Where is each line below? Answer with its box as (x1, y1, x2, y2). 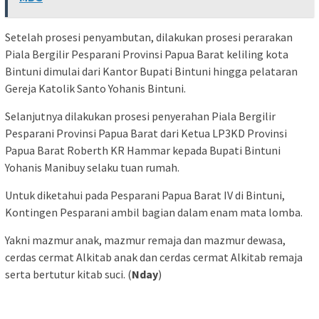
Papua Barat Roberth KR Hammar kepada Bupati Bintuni (5, 143, 281, 158)
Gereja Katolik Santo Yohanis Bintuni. (5, 81, 186, 96)
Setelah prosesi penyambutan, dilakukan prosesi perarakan (5, 30, 293, 45)
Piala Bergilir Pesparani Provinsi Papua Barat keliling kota (5, 47, 288, 62)
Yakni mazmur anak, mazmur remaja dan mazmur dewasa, (5, 233, 286, 248)
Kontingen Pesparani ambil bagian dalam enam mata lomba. (5, 205, 303, 220)
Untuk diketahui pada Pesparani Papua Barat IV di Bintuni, (5, 188, 285, 203)
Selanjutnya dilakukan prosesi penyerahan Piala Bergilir (5, 109, 276, 124)
